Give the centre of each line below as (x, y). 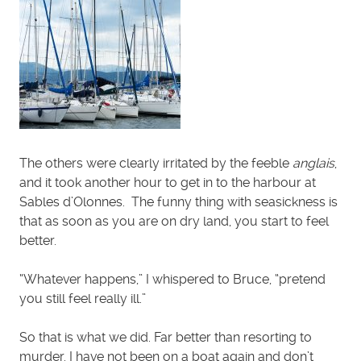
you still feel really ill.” (83, 299)
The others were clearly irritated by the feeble (156, 164)
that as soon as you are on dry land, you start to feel (174, 222)
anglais (313, 164)
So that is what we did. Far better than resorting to (166, 338)
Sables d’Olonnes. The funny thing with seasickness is (178, 202)
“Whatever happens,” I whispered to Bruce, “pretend (172, 280)
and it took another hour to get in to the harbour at (168, 183)
